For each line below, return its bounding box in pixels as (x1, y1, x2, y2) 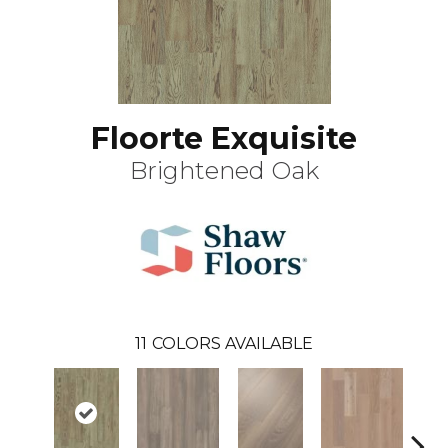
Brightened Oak (129, 156, 319, 185)
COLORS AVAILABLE (152, 334, 313, 353)
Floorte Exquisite (91, 120, 357, 157)
